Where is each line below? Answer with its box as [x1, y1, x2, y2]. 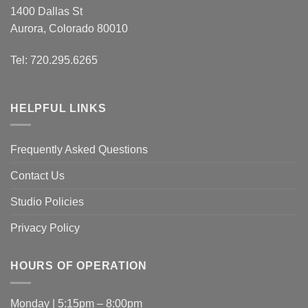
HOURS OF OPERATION [10, 260, 147, 272]
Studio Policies [10, 196, 84, 208]
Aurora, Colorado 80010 [10, 22, 128, 34]
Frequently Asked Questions [10, 144, 148, 156]
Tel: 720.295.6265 [10, 54, 98, 66]
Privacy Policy [10, 222, 80, 234]
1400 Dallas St [10, 5, 82, 17]
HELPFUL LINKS [10, 102, 107, 114]
